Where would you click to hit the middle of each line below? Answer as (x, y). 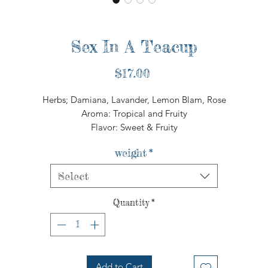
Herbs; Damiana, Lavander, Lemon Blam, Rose (134, 100)
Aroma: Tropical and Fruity (134, 114)
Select (73, 176)
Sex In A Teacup (134, 47)
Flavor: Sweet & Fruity (134, 127)
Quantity (131, 203)
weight (131, 153)
